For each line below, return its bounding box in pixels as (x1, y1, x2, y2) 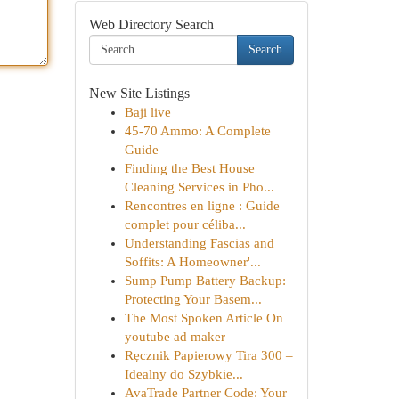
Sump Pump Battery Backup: (124, 273, 286, 288)
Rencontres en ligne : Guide (124, 199, 280, 213)
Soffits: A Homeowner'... (124, 255, 261, 269)
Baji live (124, 105, 171, 119)
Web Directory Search (88, 17, 214, 32)
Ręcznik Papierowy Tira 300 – (124, 348, 293, 362)
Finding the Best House (124, 161, 255, 175)
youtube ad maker (124, 330, 225, 344)
